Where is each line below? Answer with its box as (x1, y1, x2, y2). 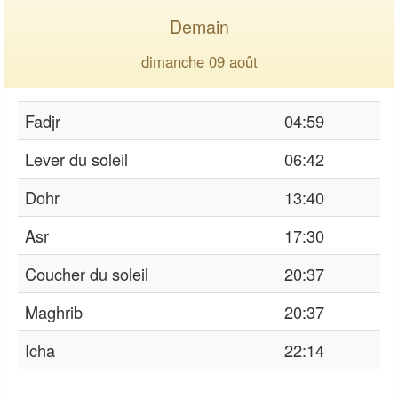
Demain (169, 12, 229, 39)
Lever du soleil (25, 147, 128, 171)
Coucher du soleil (25, 261, 148, 285)
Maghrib (25, 299, 83, 323)
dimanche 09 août (140, 50, 258, 72)
